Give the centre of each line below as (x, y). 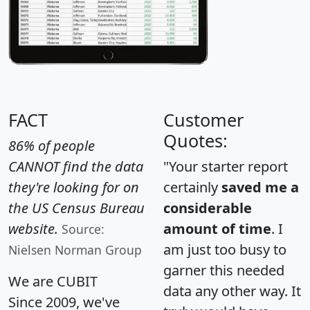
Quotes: (195, 140)
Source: (83, 229)
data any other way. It (232, 291)
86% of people (52, 145)
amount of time (217, 228)
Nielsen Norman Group (75, 249)
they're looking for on (74, 187)
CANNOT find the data (76, 166)
